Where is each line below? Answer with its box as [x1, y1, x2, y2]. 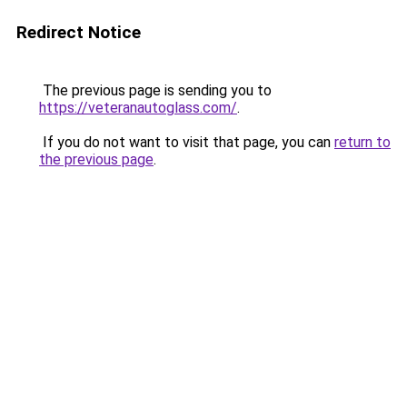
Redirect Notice [16, 22, 141, 43]
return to [334, 134, 391, 151]
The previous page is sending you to [39, 82, 272, 99]
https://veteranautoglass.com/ [39, 99, 237, 116]
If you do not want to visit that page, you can [39, 134, 334, 151]
